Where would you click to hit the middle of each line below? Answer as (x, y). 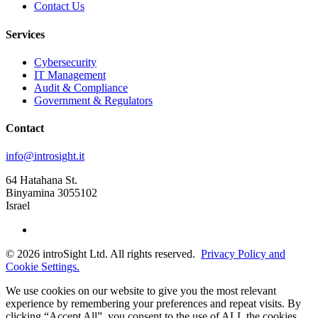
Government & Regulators (93, 100)
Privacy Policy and (243, 254)
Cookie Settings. (43, 267)
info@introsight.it (45, 156)
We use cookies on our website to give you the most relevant (141, 291)
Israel (18, 206)
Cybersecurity (65, 62)
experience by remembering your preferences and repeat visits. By (153, 304)
